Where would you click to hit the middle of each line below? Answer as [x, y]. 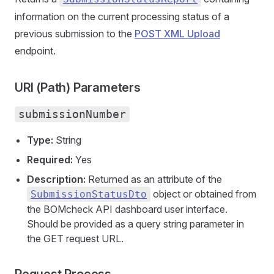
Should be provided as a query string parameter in [135, 224]
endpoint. [35, 50]
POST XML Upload [177, 33]
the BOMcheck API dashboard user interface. [127, 209]
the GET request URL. [75, 238]
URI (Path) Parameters [78, 87]
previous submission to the [75, 33]
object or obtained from [203, 194]
